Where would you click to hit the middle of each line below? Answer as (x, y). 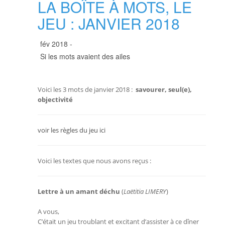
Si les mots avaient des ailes (85, 56)
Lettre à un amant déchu (79, 191)
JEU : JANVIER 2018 (109, 23)
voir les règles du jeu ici (72, 130)
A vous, (48, 211)
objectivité (55, 99)
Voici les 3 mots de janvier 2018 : (85, 89)
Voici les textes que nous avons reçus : (94, 161)
